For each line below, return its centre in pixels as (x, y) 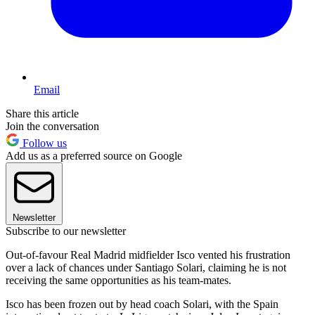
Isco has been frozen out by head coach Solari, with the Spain (142, 304)
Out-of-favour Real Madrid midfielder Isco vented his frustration (148, 255)
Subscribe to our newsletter (66, 231)
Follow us (43, 143)
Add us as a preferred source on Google (94, 156)
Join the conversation (52, 127)
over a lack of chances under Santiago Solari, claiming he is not (146, 268)
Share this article (42, 114)
